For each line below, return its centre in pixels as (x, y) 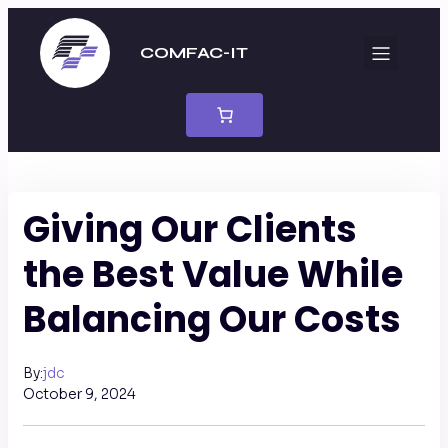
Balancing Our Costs (212, 319)
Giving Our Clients (190, 229)
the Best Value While (213, 274)
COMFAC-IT (193, 52)
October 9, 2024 (79, 394)
